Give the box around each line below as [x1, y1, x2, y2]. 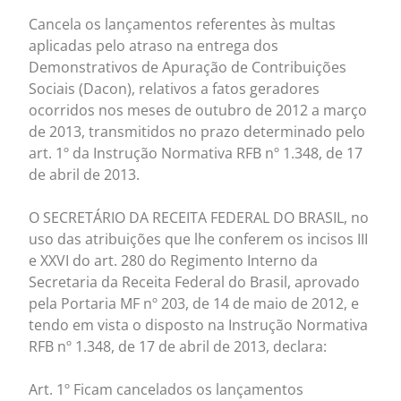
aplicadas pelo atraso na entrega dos [29, 36, 279, 56]
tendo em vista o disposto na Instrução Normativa [29, 315, 369, 336]
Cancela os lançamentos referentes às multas [29, 14, 337, 35]
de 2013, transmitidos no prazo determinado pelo [29, 122, 366, 142]
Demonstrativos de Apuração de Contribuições [29, 57, 347, 78]
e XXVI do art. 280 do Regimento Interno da [29, 251, 319, 271]
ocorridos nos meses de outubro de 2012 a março [29, 100, 368, 121]
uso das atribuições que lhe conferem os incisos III [29, 229, 369, 250]
